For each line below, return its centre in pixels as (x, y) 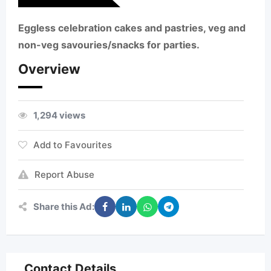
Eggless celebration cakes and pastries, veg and (132, 28)
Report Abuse (64, 175)
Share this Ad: (64, 206)
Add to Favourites (73, 145)
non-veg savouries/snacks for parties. (109, 45)
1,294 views (59, 115)
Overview (49, 69)
